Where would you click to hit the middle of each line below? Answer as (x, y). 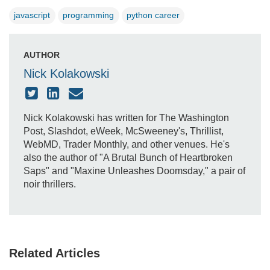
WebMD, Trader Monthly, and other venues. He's (127, 144)
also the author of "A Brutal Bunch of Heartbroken (128, 157)
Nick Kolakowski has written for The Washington (126, 118)
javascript (32, 15)
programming (89, 15)
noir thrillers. (50, 184)
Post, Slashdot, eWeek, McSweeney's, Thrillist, (124, 131)
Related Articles (55, 253)
